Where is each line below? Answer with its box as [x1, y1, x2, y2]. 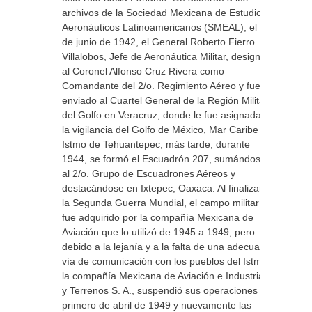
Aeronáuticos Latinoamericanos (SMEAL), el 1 [62, 22, 265, 33]
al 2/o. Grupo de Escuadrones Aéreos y [62, 168, 235, 179]
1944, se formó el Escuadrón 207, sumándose [62, 153, 266, 164]
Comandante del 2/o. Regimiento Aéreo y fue [62, 80, 260, 91]
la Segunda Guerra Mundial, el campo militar [62, 197, 259, 208]
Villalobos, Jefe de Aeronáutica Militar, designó [62, 51, 266, 62]
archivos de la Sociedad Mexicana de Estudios [62, 7, 267, 18]
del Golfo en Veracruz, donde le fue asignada [62, 109, 261, 120]
